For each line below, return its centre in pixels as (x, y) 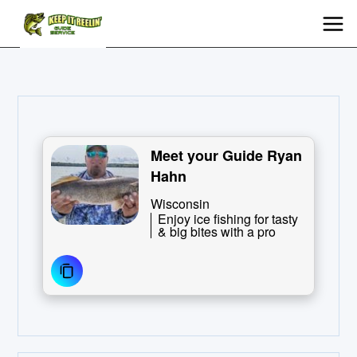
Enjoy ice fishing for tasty (228, 219)
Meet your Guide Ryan (227, 155)
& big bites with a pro (217, 231)
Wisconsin (180, 204)
